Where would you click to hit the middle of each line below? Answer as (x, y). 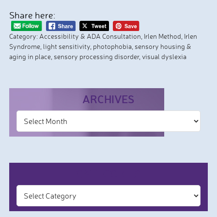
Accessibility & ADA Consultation (90, 36)
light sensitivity (66, 46)
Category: (24, 36)
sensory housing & (163, 46)
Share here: (32, 15)
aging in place (30, 56)
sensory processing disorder (96, 56)
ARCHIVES (108, 99)
